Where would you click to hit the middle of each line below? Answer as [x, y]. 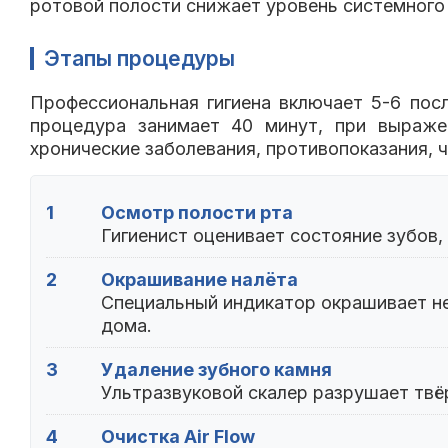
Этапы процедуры [139, 59]
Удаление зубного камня [216, 370]
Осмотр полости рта [197, 213]
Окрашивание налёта [199, 280]
